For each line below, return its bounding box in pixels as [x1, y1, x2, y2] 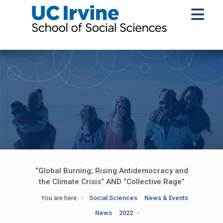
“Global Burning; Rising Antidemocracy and [35, 166, 188, 175]
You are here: [41, 194, 78, 202]
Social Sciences [89, 194, 138, 202]
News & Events [144, 194, 189, 202]
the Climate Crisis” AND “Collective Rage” [38, 177, 185, 186]
